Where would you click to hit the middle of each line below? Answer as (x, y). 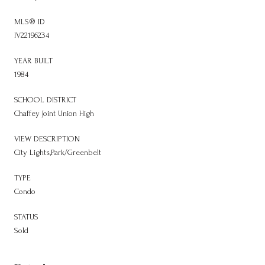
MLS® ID (30, 21)
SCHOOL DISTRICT (45, 99)
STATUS (26, 216)
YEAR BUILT (33, 60)
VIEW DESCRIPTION (47, 138)
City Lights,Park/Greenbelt (58, 152)
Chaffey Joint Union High (54, 113)
